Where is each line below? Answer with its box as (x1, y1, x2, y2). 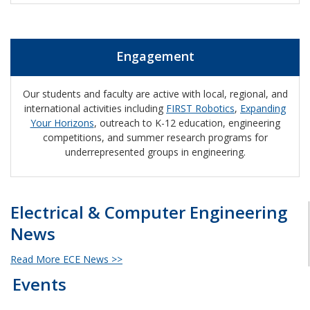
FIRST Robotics (166, 101, 235, 115)
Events (12, 272, 66, 295)
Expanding (240, 101, 286, 115)
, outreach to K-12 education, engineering (93, 116, 280, 129)
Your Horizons (30, 116, 94, 129)
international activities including (24, 101, 166, 115)
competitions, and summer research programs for (42, 130, 268, 144)
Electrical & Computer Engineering (10, 200, 287, 224)
